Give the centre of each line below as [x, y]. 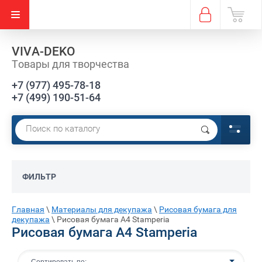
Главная [28, 209]
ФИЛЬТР [39, 177]
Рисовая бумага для [198, 209]
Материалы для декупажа [102, 209]
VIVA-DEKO [44, 51]
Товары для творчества [70, 64]
